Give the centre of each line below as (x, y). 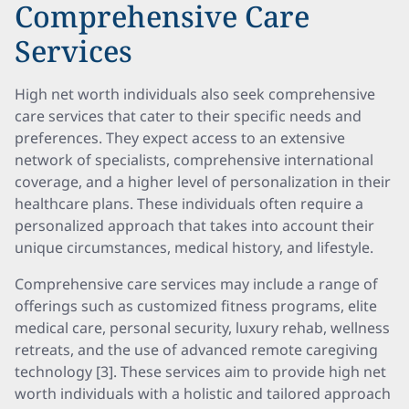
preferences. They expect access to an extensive (180, 138)
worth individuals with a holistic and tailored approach (203, 393)
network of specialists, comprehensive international (194, 160)
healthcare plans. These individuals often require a (189, 204)
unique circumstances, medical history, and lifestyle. (194, 247)
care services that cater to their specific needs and (188, 116)
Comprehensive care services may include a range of (196, 284)
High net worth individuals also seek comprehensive (195, 94)
